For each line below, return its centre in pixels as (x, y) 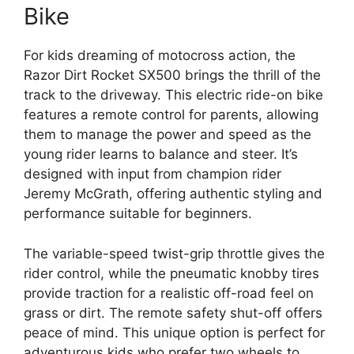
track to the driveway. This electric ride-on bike (173, 95)
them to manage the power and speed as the (168, 135)
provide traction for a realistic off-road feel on (169, 293)
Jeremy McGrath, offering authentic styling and (173, 194)
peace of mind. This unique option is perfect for (174, 332)
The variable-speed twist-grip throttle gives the (174, 253)
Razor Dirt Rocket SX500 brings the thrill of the (172, 75)
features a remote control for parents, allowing (171, 115)
